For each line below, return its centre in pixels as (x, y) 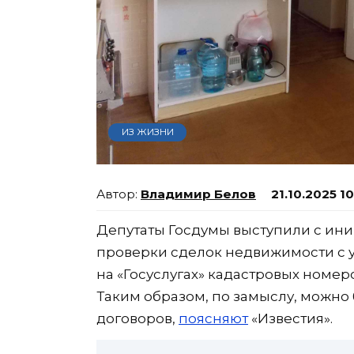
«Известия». (290, 318)
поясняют (213, 318)
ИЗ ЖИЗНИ (147, 132)
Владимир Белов (198, 194)
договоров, (137, 318)
